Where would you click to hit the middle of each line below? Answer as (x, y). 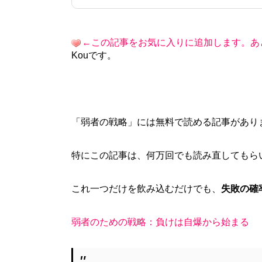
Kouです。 (94, 55)
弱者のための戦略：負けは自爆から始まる (160, 222)
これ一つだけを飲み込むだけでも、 (146, 188)
